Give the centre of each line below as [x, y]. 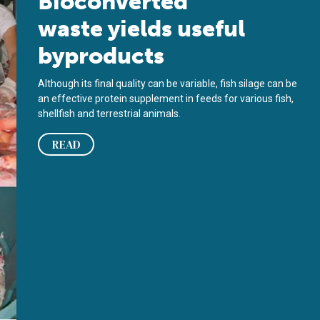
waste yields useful [142, 29]
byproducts [101, 56]
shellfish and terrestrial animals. [110, 114]
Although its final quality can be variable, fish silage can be [168, 84]
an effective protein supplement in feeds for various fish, [166, 99]
